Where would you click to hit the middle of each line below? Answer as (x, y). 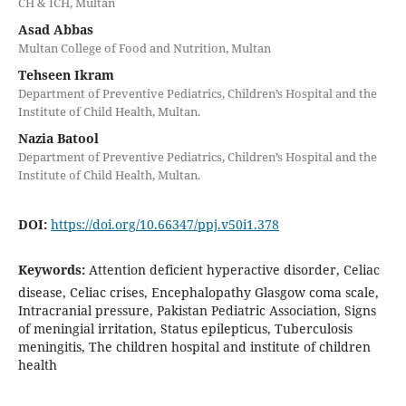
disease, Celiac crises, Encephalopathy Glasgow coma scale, (198, 292)
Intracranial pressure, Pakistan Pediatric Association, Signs (197, 310)
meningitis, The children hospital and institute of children (194, 346)
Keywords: (53, 269)
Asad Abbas (55, 29)
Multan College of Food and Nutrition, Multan (144, 48)
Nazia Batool (58, 138)
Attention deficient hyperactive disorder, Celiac (234, 269)
